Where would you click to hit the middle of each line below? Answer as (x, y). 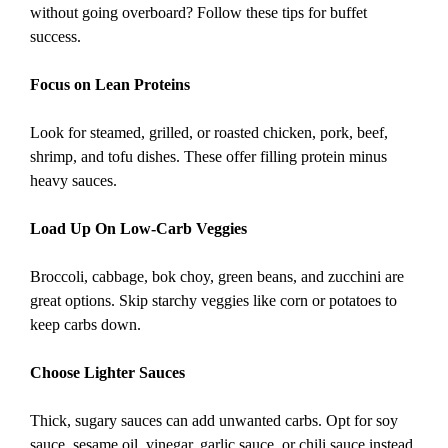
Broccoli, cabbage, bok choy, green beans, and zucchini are (217, 276)
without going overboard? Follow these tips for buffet (198, 12)
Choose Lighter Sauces (107, 372)
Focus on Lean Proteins (110, 84)
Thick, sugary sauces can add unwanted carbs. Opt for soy (214, 420)
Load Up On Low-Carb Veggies (138, 228)
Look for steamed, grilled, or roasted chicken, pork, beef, (209, 132)
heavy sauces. (73, 180)
